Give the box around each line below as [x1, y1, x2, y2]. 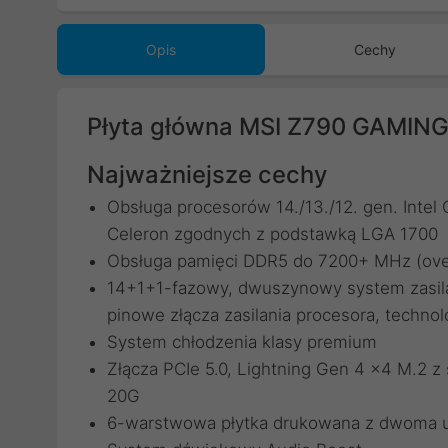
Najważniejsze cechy [87, 160, 327, 189]
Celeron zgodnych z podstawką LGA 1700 [107, 224, 438, 244]
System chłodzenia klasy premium [107, 332, 377, 352]
